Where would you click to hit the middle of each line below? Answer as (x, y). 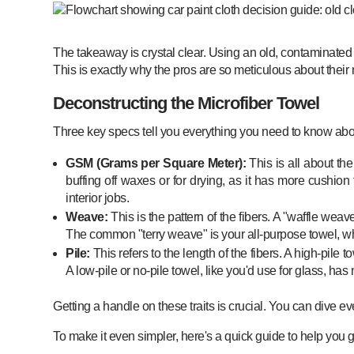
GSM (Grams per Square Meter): (156, 163)
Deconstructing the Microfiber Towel (186, 103)
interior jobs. (98, 198)
